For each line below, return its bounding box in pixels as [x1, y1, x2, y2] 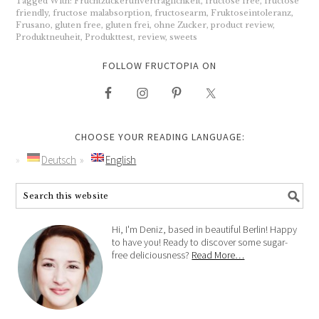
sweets [169, 31, 198, 42]
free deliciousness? [112, 248, 192, 261]
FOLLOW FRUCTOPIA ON [103, 58, 216, 72]
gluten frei [105, 19, 150, 30]
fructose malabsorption [53, 7, 151, 18]
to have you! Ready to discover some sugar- [112, 235, 288, 249]
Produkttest [85, 31, 134, 42]
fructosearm [155, 7, 207, 18]
